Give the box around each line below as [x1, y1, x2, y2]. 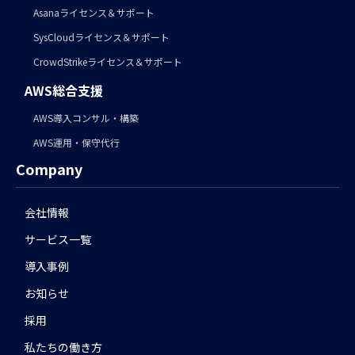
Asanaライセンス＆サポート [33, 6, 155, 20]
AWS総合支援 [25, 81, 104, 101]
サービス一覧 [25, 231, 92, 247]
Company [16, 158, 82, 179]
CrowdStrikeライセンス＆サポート [33, 55, 183, 69]
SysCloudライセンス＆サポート [33, 30, 170, 44]
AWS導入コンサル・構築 [33, 110, 139, 124]
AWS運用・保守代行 [33, 135, 120, 149]
